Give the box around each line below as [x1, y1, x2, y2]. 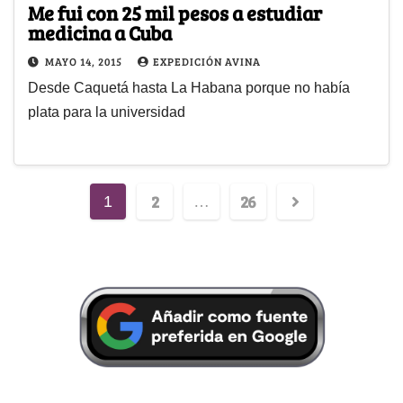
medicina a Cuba [28, 18, 172, 46]
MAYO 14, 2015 [45, 53, 125, 68]
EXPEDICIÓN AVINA [153, 53, 261, 68]
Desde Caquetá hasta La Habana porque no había [28, 79, 350, 95]
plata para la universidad [28, 103, 185, 120]
